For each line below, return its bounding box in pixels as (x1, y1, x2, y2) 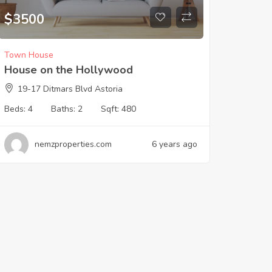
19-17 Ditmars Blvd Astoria (17, 83, 123, 95)
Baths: (50, 103, 78, 115)
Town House (4, 49, 53, 61)
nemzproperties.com (34, 138, 112, 150)
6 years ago (151, 138, 197, 150)
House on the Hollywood (4, 62, 133, 77)
